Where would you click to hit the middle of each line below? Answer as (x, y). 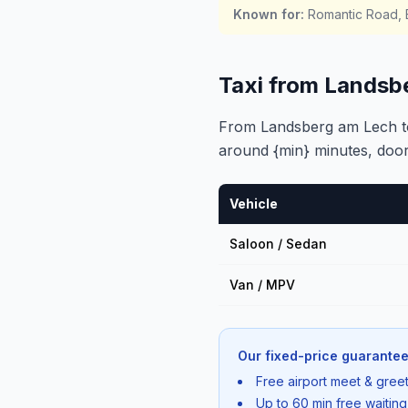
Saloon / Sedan (278, 244)
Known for (267, 14)
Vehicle (254, 204)
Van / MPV (262, 285)
